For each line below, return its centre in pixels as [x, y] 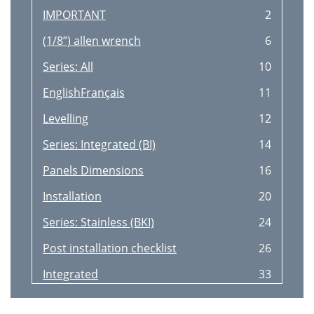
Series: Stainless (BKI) [98, 222]
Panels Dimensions [93, 170]
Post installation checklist [109, 248]
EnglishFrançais [83, 93]
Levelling [65, 118]
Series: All [68, 67]
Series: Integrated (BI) [99, 144]
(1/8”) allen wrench [91, 41]
